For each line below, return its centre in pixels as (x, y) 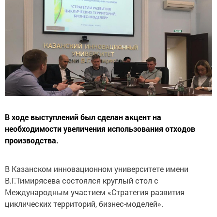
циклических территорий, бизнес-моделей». (85, 204)
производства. (32, 140)
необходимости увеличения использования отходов (100, 129)
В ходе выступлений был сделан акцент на (83, 117)
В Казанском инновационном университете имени (97, 169)
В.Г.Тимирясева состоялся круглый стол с (82, 181)
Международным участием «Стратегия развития (95, 192)
